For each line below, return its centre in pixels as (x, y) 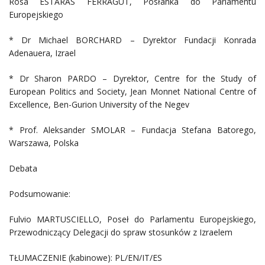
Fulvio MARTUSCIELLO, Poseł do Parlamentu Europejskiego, (132, 219)
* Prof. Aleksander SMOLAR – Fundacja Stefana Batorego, (132, 130)
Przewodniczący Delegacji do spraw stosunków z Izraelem (121, 232)
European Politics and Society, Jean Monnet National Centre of (132, 91)
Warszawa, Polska (44, 143)
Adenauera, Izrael (42, 53)
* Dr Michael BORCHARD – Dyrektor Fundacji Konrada (132, 40)
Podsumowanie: (40, 193)
